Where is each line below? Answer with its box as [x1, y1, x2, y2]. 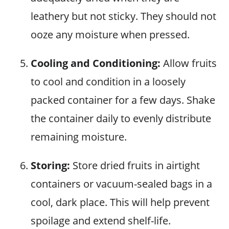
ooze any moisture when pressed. [31, 28, 190, 41]
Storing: [31, 158, 70, 172]
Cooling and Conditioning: [31, 56, 161, 70]
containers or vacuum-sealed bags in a [31, 177, 212, 191]
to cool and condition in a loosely [31, 75, 186, 88]
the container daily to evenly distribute [31, 111, 211, 125]
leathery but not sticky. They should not [31, 9, 216, 23]
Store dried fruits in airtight [70, 158, 200, 172]
